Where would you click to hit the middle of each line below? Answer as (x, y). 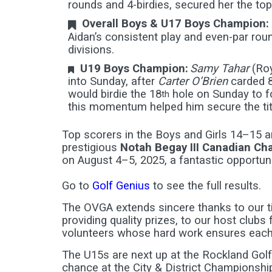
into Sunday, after (113, 81)
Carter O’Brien (194, 81)
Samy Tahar (219, 69)
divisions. (91, 50)
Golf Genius (123, 186)
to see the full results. (209, 186)
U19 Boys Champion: (134, 69)
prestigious (91, 148)
